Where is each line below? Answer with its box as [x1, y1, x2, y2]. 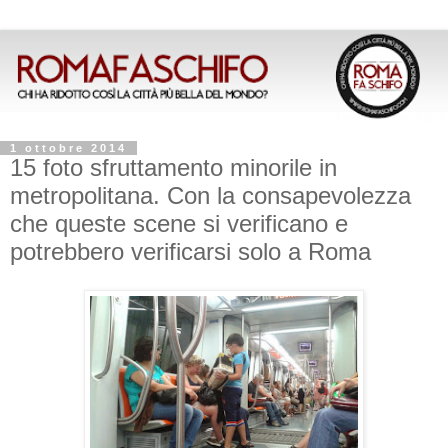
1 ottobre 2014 [10, 141, 127, 154]
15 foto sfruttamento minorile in [10, 153, 337, 181]
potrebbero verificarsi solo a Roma [10, 237, 371, 265]
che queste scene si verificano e [10, 209, 348, 237]
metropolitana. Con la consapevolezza [10, 181, 411, 209]
